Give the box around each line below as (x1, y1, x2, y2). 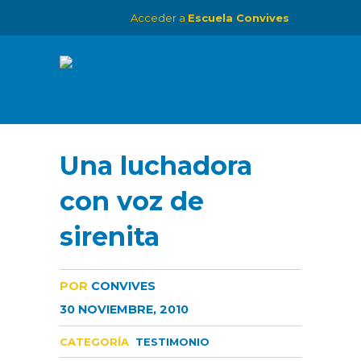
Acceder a (131, 11, 188, 24)
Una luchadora (60, 150, 252, 181)
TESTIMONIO (135, 335, 210, 348)
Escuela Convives (188, 11, 289, 24)
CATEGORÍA (60, 335, 129, 348)
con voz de (60, 185, 204, 217)
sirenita (60, 221, 160, 252)
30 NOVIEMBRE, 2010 (60, 302, 189, 317)
